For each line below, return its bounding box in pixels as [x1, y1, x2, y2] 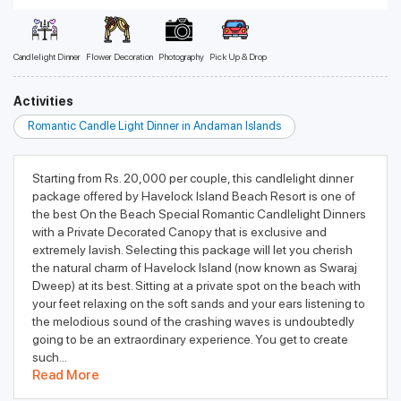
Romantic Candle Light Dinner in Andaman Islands [28, 119, 281, 132]
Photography [158, 51, 204, 62]
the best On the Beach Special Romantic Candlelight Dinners [32, 207, 366, 221]
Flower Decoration [86, 51, 153, 62]
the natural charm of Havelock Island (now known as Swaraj [32, 260, 357, 275]
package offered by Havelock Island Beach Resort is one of [32, 189, 355, 203]
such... [32, 350, 67, 364]
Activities [13, 94, 73, 108]
